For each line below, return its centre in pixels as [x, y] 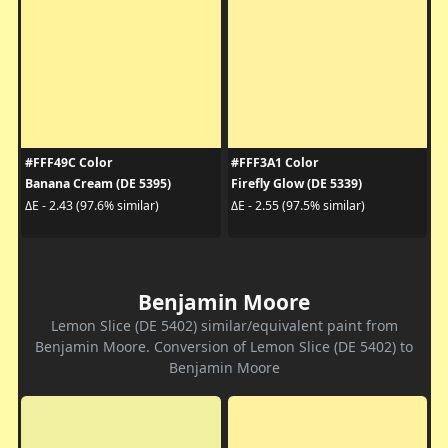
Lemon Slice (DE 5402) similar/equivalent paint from [224, 326]
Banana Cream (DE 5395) [97, 184]
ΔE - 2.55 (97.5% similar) [298, 205]
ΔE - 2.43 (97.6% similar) [91, 205]
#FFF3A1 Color [275, 163]
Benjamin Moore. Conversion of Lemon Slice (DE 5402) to [224, 347]
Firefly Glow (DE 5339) [296, 184]
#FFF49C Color [68, 163]
